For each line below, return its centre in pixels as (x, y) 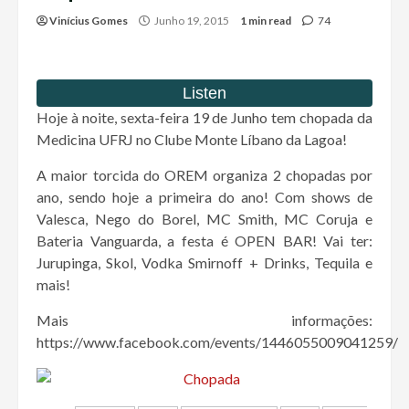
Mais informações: (204, 320)
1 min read (266, 21)
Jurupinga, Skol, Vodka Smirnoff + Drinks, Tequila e (204, 263)
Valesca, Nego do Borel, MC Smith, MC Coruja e (204, 219)
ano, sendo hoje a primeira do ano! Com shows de (204, 197)
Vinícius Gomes (89, 21)
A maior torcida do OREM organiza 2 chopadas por (204, 175)
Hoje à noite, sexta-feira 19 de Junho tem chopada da (204, 118)
